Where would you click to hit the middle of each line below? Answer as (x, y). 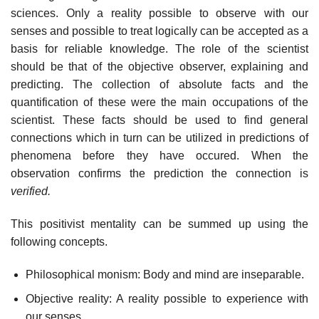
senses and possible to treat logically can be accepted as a (159, 31)
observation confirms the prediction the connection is (159, 174)
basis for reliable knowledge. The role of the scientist (159, 49)
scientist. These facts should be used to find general (159, 120)
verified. (31, 192)
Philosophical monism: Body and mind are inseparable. (164, 274)
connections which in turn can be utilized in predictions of (159, 138)
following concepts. (59, 241)
